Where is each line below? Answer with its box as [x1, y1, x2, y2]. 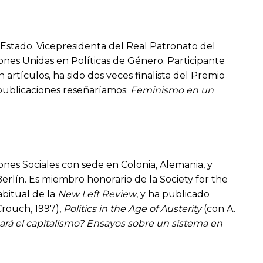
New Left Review [58, 188, 136, 200]
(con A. [201, 203, 235, 215]
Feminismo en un [130, 85, 214, 96]
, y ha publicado [136, 188, 210, 200]
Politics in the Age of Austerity [63, 203, 201, 215]
